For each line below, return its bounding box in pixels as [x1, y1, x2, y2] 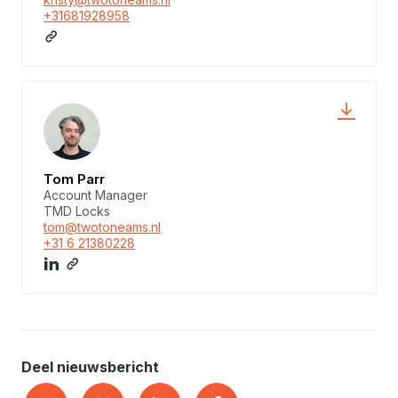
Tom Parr [44, 170, 105, 187]
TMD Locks [44, 203, 110, 219]
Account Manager [44, 187, 147, 203]
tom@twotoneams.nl [44, 219, 161, 235]
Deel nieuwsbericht [21, 357, 159, 376]
